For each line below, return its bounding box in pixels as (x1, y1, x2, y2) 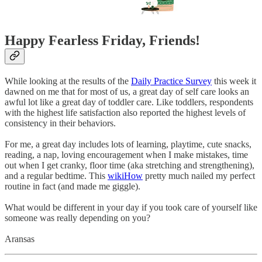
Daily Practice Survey (131, 76, 212, 87)
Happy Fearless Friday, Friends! (5, 33, 200, 49)
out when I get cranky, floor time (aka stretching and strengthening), (5, 160, 254, 171)
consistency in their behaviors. (5, 118, 118, 129)
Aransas (5, 234, 35, 244)
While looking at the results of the (5, 76, 131, 87)
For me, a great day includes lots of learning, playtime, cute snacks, (5, 139, 251, 150)
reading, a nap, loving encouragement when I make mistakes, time (5, 150, 248, 160)
